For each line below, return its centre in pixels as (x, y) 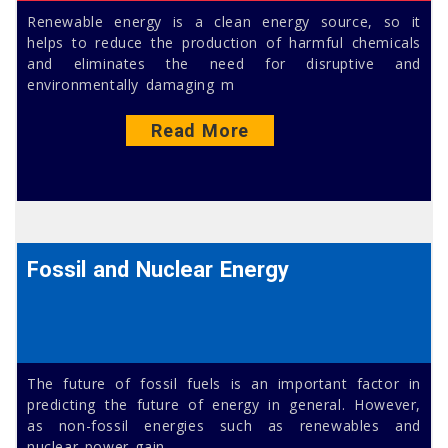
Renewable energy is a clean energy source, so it (224, 22)
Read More (200, 131)
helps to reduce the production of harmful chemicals (224, 43)
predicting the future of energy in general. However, (224, 405)
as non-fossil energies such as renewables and (224, 426)
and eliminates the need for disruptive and (224, 64)
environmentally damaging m (131, 85)
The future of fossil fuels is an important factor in (224, 384)
